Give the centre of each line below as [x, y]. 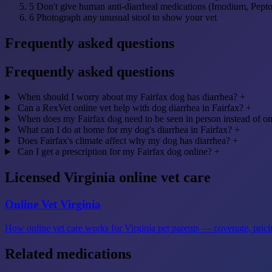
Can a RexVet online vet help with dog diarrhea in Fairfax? [130, 108]
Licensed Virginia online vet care [108, 178]
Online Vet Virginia [53, 205]
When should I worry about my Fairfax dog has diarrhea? [127, 97]
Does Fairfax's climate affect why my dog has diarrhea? [124, 141]
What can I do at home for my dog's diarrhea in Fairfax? [124, 130]
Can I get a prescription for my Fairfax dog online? [114, 152]
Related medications [68, 253]
